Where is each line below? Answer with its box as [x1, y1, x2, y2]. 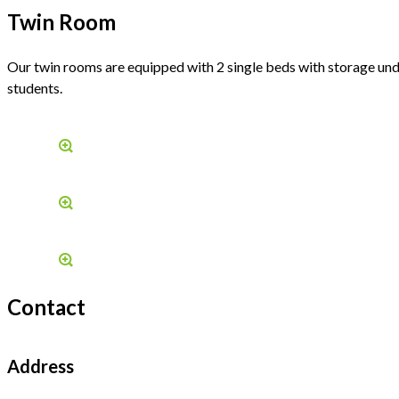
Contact [7, 293, 85, 320]
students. [7, 78, 62, 96]
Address [7, 355, 74, 378]
